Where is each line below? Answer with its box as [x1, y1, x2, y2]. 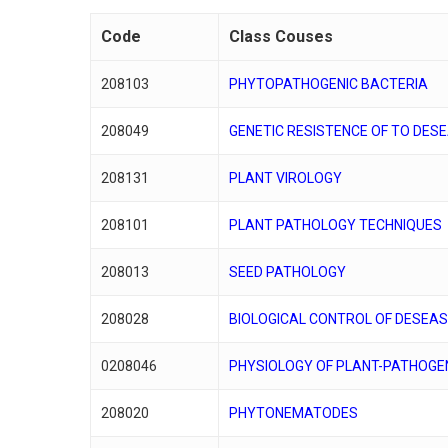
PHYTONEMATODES [229, 404, 359, 421]
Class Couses [229, 26, 334, 46]
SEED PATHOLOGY [229, 263, 347, 280]
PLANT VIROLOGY [229, 169, 343, 186]
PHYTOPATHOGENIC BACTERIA [229, 75, 429, 92]
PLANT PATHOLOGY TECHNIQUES [229, 216, 443, 233]
